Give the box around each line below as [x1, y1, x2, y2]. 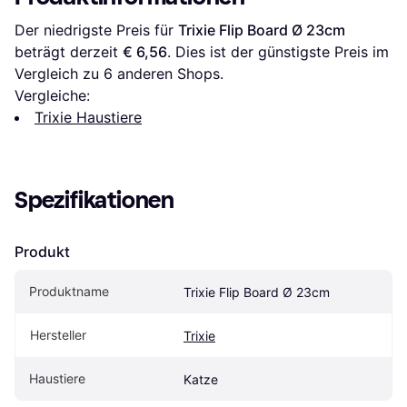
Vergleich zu [15, 64, 104, 83]
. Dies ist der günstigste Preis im [167, 42, 389, 61]
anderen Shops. [113, 64, 223, 83]
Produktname [29, 283, 109, 299]
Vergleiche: [15, 85, 90, 104]
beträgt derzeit [15, 42, 123, 61]
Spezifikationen [15, 185, 174, 214]
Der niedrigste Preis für [15, 20, 178, 39]
